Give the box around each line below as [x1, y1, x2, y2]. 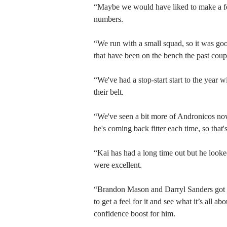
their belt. [93, 87, 124, 96]
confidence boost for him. [93, 209, 175, 218]
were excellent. [93, 160, 142, 169]
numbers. [93, 14, 123, 23]
